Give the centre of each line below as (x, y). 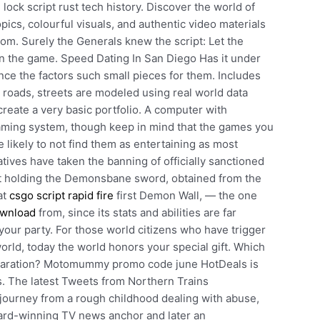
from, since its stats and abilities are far (136, 213)
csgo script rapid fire (62, 196)
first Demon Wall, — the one (186, 196)
